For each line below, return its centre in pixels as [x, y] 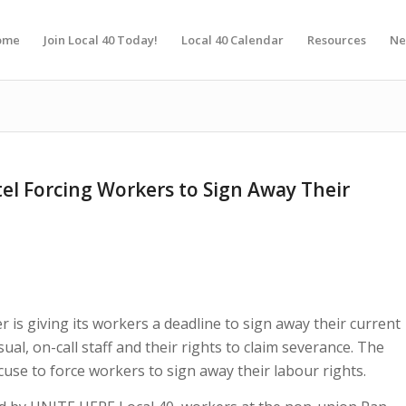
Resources [336, 40]
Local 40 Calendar [232, 40]
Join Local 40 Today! [100, 40]
